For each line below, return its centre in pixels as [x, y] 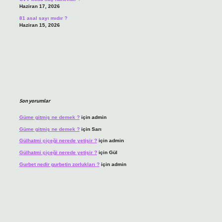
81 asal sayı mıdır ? [43, 18]
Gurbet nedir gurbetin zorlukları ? [59, 164]
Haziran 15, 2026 [39, 25]
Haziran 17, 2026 [39, 6]
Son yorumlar [34, 101]
